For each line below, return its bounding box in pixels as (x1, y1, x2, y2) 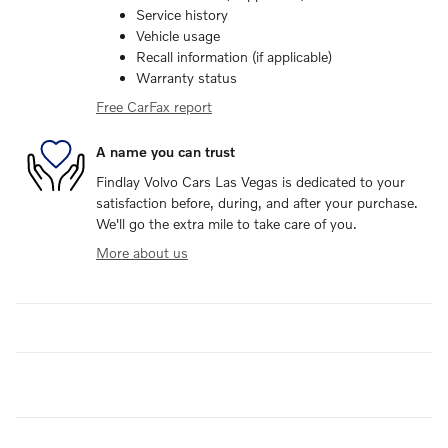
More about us (96, 243, 188, 261)
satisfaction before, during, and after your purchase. (96, 193, 418, 211)
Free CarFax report (96, 97, 212, 115)
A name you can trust (96, 143, 235, 161)
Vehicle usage (136, 26, 220, 44)
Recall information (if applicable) (136, 47, 332, 65)
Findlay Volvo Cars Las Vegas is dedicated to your (96, 172, 405, 190)
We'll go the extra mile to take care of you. (96, 214, 357, 232)
